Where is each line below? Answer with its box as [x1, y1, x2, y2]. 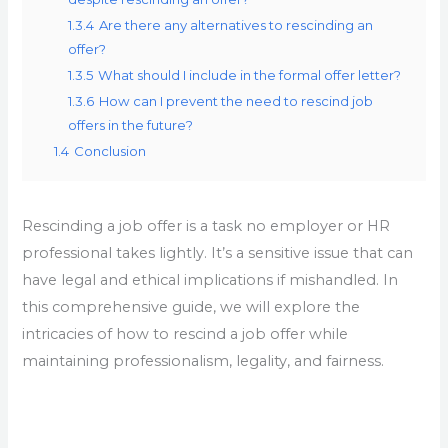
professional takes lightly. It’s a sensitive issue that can [22, 244, 414, 263]
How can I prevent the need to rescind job [99, 93, 374, 110]
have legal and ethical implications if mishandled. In [22, 271, 399, 290]
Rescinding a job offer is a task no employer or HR [22, 217, 391, 236]
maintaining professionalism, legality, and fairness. [22, 352, 385, 371]
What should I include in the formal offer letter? [98, 67, 402, 84]
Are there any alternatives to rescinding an [99, 17, 374, 34]
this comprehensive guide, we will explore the [22, 298, 361, 317]
